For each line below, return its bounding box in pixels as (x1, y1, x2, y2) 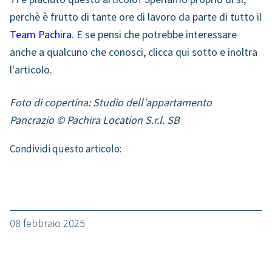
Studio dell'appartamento (93, 95, 212, 109)
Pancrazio (10, 112, 54, 127)
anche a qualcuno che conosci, (10, 44, 148, 59)
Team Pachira (10, 27, 72, 41)
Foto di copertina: (10, 95, 90, 109)
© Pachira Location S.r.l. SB (54, 112, 180, 127)
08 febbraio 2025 (10, 216, 85, 231)
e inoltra (217, 44, 257, 59)
